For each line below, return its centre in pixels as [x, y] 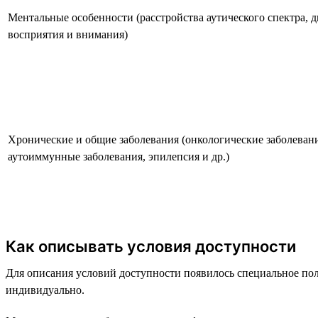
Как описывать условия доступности [151, 246]
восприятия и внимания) [68, 34]
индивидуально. [45, 290]
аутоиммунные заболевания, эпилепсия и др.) [119, 156]
